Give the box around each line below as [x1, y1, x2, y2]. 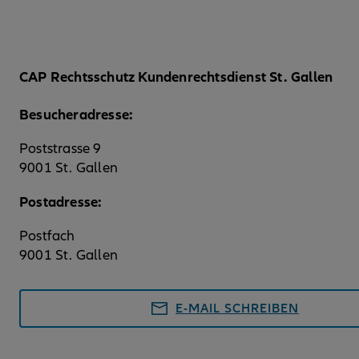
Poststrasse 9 [19, 140, 102, 158]
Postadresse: [19, 193, 106, 212]
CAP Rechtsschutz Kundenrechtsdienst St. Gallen [19, 68, 333, 87]
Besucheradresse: [19, 106, 134, 124]
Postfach [19, 228, 75, 245]
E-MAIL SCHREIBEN [175, 301, 299, 317]
